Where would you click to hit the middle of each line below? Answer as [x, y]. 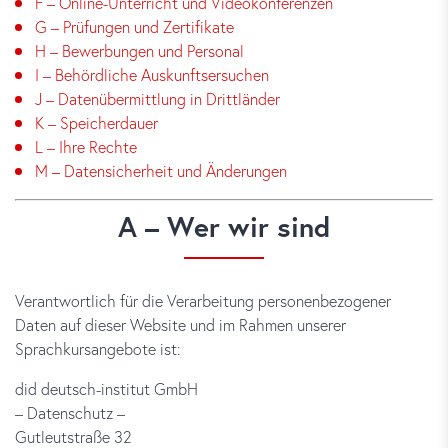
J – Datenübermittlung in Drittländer [157, 98]
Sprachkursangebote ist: [98, 348]
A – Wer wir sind [224, 226]
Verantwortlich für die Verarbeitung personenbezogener [203, 300]
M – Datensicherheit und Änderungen [161, 170]
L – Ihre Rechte [86, 146]
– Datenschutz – [70, 412]
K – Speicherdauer [96, 122]
